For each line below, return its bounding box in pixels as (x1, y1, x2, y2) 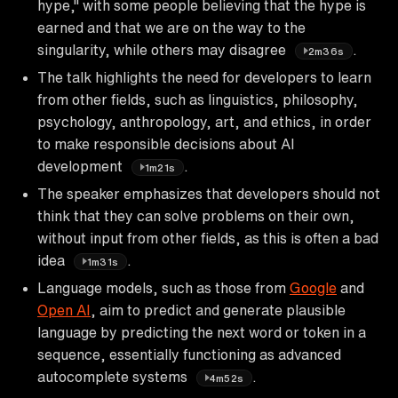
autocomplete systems (37, 369, 191, 384)
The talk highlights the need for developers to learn (37, 69, 371, 84)
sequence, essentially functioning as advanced (37, 346, 341, 362)
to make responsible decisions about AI (37, 136, 295, 151)
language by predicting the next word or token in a (37, 324, 366, 339)
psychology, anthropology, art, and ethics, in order (37, 114, 371, 129)
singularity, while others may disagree (37, 42, 290, 57)
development (37, 158, 126, 173)
